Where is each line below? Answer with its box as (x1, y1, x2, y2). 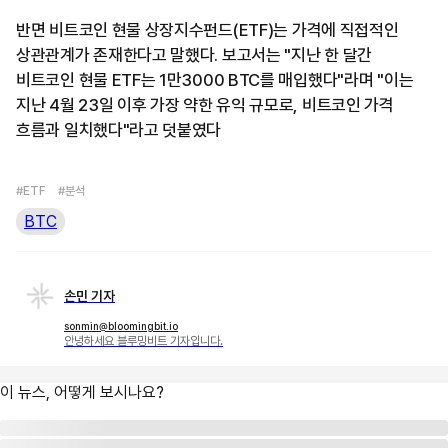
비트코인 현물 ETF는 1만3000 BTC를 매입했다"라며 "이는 (16, 70, 414, 91)
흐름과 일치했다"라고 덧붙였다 (16, 120, 222, 141)
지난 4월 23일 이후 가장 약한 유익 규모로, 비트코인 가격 (16, 95, 394, 116)
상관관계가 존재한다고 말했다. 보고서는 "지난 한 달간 (16, 45, 373, 66)
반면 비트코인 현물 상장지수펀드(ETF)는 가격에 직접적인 (16, 20, 399, 41)
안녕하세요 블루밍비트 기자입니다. (64, 334, 223, 349)
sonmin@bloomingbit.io (64, 320, 178, 333)
